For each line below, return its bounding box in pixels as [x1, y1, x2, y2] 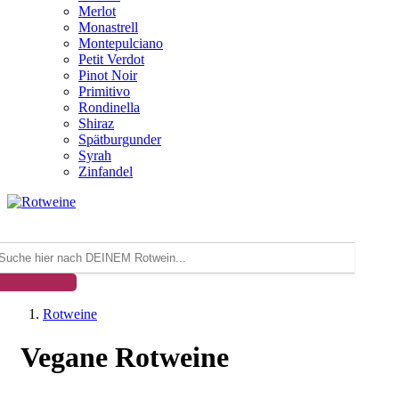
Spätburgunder [78, 132, 161, 147]
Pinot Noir [78, 68, 137, 83]
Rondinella [78, 100, 140, 115]
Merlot [78, 4, 116, 19]
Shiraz [78, 116, 114, 131]
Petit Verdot [78, 52, 144, 67]
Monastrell [78, 20, 138, 35]
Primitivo [78, 84, 130, 99]
